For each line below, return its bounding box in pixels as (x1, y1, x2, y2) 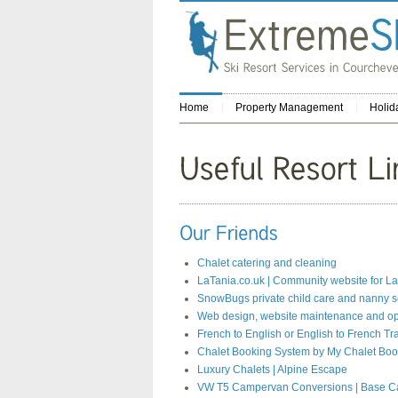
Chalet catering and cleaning (197, 257, 337, 270)
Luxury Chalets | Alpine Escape (197, 363, 347, 377)
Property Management (235, 101, 343, 114)
